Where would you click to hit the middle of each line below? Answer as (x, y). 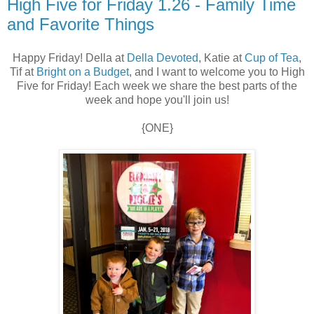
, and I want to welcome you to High (217, 71)
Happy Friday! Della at (70, 57)
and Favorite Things (81, 25)
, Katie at (221, 57)
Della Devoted (163, 57)
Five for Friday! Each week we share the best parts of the (157, 86)
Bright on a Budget (82, 71)
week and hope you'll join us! (157, 100)
